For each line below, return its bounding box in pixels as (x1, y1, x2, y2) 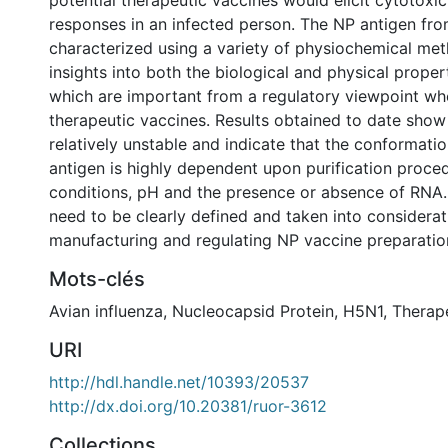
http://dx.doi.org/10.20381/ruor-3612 (49, 396, 327, 416)
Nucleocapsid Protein (172, 301, 334, 321)
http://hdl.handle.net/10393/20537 (49, 372, 309, 392)
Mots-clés (49, 267, 145, 291)
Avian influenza (49, 301, 163, 321)
